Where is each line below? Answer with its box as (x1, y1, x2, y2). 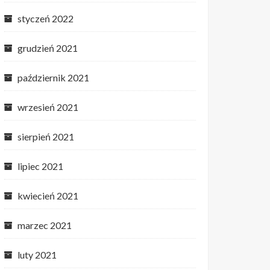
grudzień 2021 (17, 42, 78, 54)
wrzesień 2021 (17, 101, 78, 113)
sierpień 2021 (17, 131, 74, 142)
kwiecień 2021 (17, 190, 78, 201)
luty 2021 (17, 249, 57, 260)
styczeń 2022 (17, 13, 74, 24)
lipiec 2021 (17, 160, 63, 172)
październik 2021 (17, 72, 89, 83)
